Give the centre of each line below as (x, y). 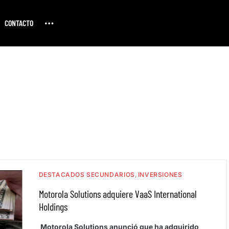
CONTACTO (19, 23)
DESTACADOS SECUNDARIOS (87, 175)
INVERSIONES (160, 175)
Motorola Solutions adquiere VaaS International (118, 194)
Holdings (53, 207)
